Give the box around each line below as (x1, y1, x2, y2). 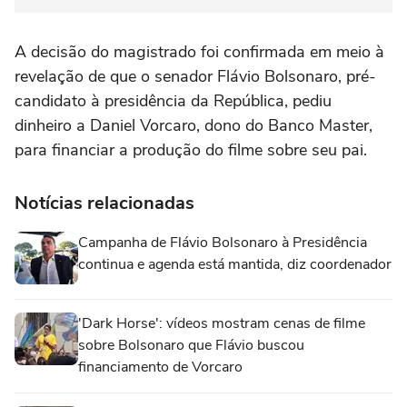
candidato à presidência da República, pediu (15, 90, 332, 113)
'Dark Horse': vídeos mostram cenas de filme (78, 313, 365, 334)
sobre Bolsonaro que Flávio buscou (78, 335, 304, 356)
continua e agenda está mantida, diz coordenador (78, 254, 392, 275)
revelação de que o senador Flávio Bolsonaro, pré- (15, 65, 376, 88)
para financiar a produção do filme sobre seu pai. (15, 139, 367, 162)
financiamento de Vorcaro (78, 357, 243, 378)
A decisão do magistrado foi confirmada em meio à (15, 41, 384, 64)
